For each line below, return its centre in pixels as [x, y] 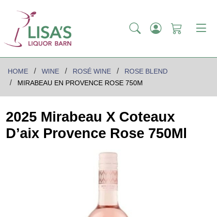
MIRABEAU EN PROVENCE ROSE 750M [80, 83]
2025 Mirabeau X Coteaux [90, 117]
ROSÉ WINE [92, 71]
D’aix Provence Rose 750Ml [96, 133]
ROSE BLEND [146, 71]
